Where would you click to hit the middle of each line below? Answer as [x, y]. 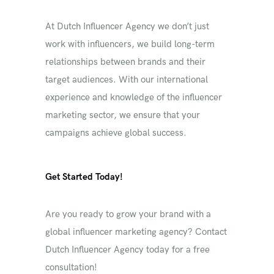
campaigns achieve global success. [116, 133]
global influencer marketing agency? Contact [136, 232]
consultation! [71, 267]
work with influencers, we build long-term [130, 44]
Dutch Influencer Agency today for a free [128, 250]
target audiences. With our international [127, 80]
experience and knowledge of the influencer [134, 97]
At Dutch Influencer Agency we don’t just [127, 26]
